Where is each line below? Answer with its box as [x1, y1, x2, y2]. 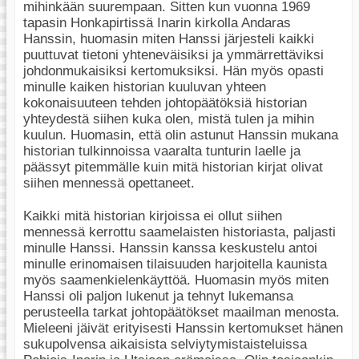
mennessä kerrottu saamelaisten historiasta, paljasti [23, 224, 336, 240]
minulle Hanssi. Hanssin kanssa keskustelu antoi [23, 240, 317, 256]
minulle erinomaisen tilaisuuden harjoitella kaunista [23, 256, 327, 272]
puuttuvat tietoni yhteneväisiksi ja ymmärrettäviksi [23, 47, 324, 63]
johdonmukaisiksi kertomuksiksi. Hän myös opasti [23, 63, 324, 79]
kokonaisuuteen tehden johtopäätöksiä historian [23, 95, 307, 111]
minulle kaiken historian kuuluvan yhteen [23, 79, 266, 95]
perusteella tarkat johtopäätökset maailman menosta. [23, 304, 340, 320]
